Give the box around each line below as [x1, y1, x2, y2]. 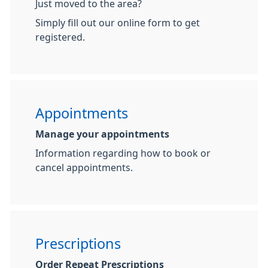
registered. [35, 32, 85, 42]
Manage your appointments [35, 129, 169, 139]
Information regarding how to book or [35, 148, 211, 158]
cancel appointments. [35, 162, 133, 172]
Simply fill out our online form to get [35, 17, 200, 28]
